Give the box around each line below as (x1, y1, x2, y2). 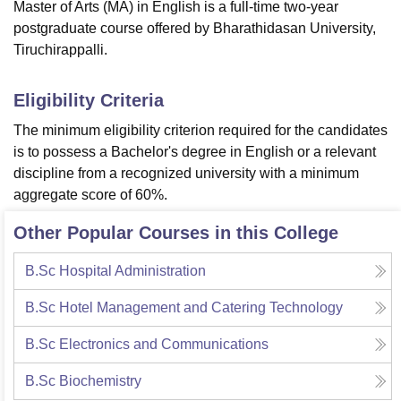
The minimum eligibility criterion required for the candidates (13, 123, 388, 139)
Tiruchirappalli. (13, 42, 107, 58)
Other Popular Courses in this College (13, 223, 338, 243)
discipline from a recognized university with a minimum (13, 166, 359, 182)
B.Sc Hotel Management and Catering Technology (25, 300, 343, 316)
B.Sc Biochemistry (25, 373, 141, 389)
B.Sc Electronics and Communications (25, 337, 269, 353)
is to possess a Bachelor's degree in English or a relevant (13, 144, 376, 160)
